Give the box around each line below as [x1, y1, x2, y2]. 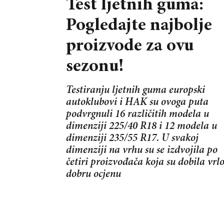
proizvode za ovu [66, 37, 193, 55]
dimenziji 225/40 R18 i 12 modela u [66, 121, 217, 132]
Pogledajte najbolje [66, 16, 212, 35]
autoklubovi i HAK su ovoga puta [66, 97, 208, 108]
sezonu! [66, 57, 123, 76]
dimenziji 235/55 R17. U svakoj [66, 133, 198, 144]
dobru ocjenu [66, 169, 121, 180]
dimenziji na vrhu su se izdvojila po [66, 145, 217, 156]
